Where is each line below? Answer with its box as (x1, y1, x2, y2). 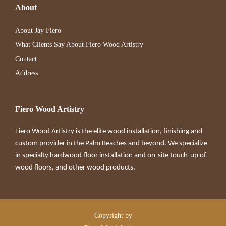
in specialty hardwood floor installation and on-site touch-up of (15, 152, 206, 159)
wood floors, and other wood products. (15, 164, 135, 172)
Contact (15, 55, 37, 63)
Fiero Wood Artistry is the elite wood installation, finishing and (15, 128, 202, 135)
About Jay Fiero (15, 27, 61, 34)
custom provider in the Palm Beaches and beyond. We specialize (15, 140, 207, 147)
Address (15, 69, 38, 77)
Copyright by (94, 212, 132, 219)
